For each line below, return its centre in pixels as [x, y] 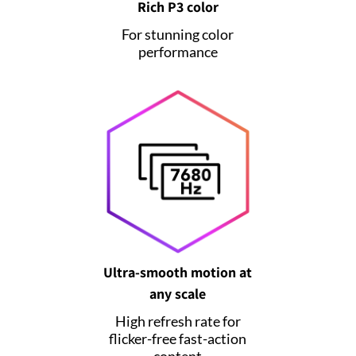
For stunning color [178, 34]
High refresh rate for [178, 321]
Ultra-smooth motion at [178, 272]
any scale [178, 293]
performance [178, 51]
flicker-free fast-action [178, 338]
